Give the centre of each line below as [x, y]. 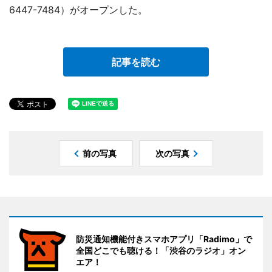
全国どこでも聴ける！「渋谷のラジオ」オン [161, 250]
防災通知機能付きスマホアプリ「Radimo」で [164, 239]
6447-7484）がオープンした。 [78, 9]
